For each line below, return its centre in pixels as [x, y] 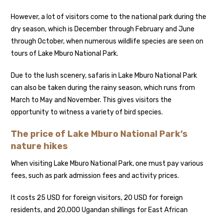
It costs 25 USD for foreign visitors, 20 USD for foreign [97, 197]
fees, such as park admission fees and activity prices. [95, 175]
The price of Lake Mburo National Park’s [99, 134]
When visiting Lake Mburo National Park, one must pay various [107, 163]
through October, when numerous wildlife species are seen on [107, 41]
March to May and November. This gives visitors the [91, 100]
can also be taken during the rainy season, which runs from [103, 88]
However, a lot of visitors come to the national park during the [109, 17]
